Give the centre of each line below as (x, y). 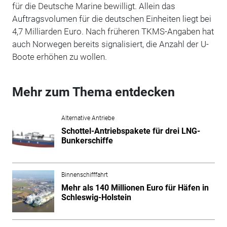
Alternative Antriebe (88, 118)
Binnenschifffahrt (84, 175)
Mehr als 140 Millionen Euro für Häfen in (135, 187)
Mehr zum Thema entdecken (93, 92)
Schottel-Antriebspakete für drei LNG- (130, 131)
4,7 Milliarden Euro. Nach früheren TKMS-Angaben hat (113, 31)
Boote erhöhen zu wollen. (59, 56)
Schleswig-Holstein (96, 197)
